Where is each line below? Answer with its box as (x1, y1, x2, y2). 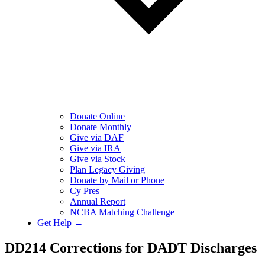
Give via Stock (70, 154, 125, 164)
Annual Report (70, 196, 125, 206)
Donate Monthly (70, 122, 131, 132)
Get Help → (37, 218, 83, 228)
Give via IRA (70, 143, 121, 153)
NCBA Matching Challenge (70, 207, 174, 217)
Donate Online (70, 111, 125, 121)
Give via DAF (70, 132, 124, 143)
